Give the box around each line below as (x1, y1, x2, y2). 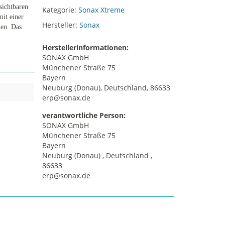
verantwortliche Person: (42, 110, 126, 121)
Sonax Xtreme (78, 5, 125, 15)
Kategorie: (42, 5, 78, 15)
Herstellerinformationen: (42, 43, 129, 53)
